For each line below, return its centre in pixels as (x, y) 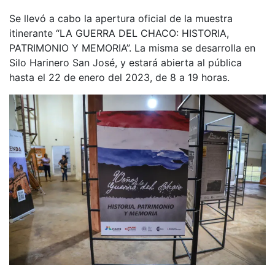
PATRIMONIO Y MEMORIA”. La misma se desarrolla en (132, 48)
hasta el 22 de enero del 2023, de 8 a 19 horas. (119, 77)
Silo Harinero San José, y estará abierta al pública (126, 62)
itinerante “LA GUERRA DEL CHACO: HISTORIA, (119, 33)
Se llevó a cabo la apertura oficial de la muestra (121, 18)
